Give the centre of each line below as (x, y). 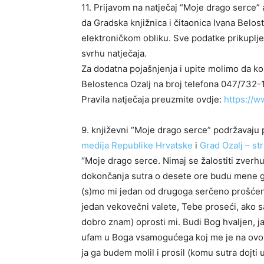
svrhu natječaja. (114, 54)
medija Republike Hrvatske (137, 146)
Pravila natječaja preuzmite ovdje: (153, 100)
